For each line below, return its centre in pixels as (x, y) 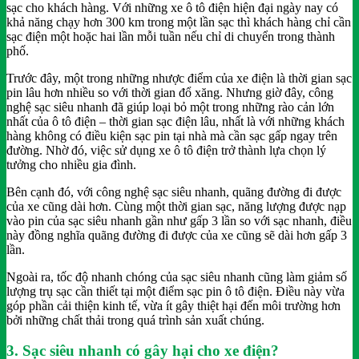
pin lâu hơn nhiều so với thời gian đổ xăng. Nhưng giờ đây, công (170, 92)
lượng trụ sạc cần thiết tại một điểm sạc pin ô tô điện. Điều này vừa (175, 291)
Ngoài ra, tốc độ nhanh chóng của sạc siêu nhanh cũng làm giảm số (177, 276)
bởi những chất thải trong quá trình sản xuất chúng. (135, 320)
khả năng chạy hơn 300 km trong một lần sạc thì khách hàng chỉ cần (179, 22)
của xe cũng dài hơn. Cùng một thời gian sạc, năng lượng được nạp (176, 206)
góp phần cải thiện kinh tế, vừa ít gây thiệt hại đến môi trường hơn (173, 305)
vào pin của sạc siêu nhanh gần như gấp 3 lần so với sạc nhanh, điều (179, 220)
